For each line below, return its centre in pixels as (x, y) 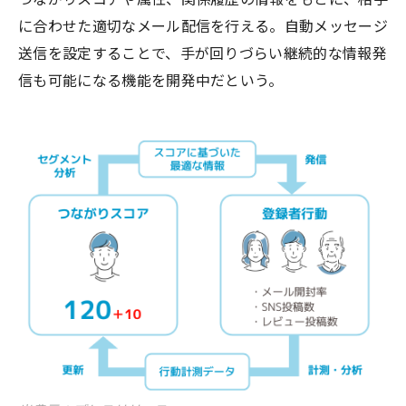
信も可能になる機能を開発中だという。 (151, 82)
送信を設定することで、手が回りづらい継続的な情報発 (203, 54)
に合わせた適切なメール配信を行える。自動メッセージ (203, 27)
